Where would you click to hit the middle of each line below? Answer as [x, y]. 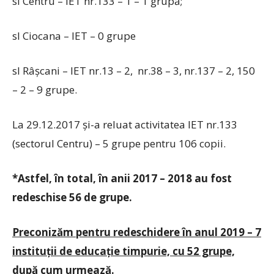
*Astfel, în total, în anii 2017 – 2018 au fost [122, 178]
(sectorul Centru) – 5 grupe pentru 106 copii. [119, 143]
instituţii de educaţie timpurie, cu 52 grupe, [124, 251]
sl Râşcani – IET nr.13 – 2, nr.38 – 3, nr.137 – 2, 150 [134, 71]
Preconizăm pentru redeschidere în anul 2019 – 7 [137, 232]
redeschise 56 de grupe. [72, 197]
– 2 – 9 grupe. [45, 90]
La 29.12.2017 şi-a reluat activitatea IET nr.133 [125, 124]
